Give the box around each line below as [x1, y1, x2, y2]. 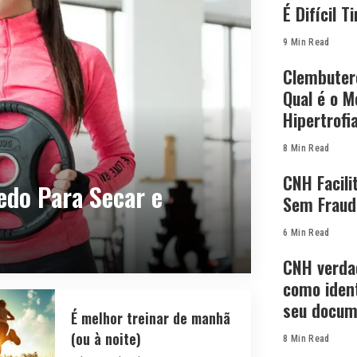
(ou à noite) [70, 328, 141, 350]
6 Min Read [283, 226, 330, 238]
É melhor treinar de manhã [70, 308, 230, 329]
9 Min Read [283, 36, 330, 48]
